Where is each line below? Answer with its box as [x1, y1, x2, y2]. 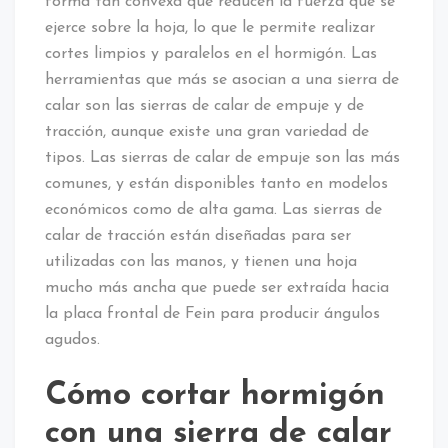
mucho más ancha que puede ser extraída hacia [45, 279, 389, 296]
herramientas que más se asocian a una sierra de [45, 71, 399, 88]
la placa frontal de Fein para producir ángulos [45, 305, 380, 322]
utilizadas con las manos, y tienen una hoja [45, 253, 357, 270]
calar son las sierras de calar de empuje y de [45, 97, 364, 114]
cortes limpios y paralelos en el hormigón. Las [45, 45, 377, 62]
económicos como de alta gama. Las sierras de [45, 201, 382, 218]
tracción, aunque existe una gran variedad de [45, 123, 369, 140]
